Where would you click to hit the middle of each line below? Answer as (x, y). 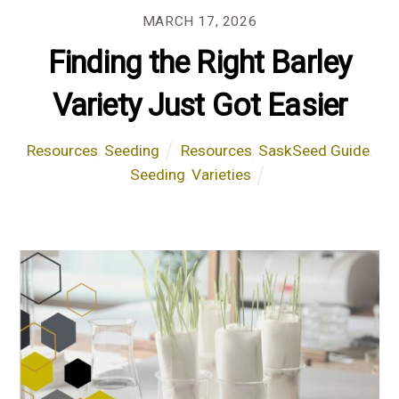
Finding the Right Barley (199, 62)
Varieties (221, 174)
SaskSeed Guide (314, 150)
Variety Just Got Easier (199, 105)
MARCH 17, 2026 (199, 21)
